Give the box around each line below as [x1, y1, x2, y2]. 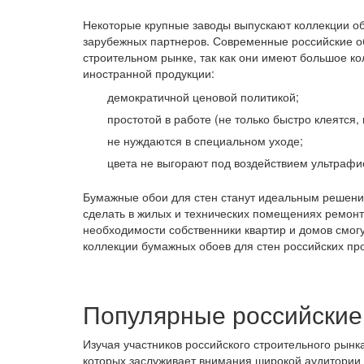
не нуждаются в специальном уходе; [107, 132, 303, 149]
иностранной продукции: [83, 65, 214, 82]
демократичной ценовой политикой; [107, 89, 299, 106]
